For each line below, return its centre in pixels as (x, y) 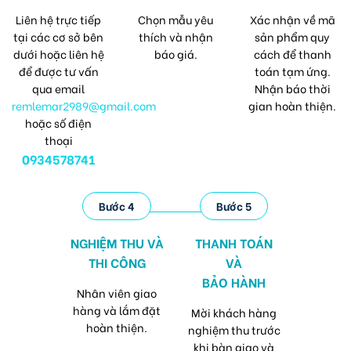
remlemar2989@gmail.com (84, 106)
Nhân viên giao (117, 293)
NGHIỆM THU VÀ (117, 243)
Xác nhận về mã (292, 20)
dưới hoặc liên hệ (58, 54)
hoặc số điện (59, 123)
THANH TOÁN (234, 243)
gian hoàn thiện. (293, 106)
